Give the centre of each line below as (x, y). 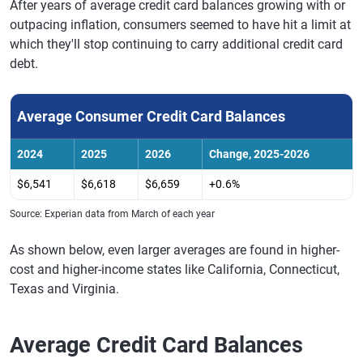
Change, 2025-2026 (259, 154)
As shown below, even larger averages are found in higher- (175, 250)
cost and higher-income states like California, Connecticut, (175, 269)
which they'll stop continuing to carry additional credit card (176, 44)
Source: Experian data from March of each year (112, 214)
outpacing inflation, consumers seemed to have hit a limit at (180, 25)
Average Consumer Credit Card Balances (151, 116)
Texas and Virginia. (64, 289)
